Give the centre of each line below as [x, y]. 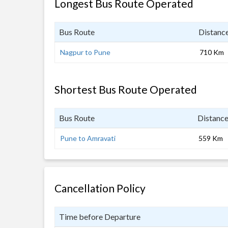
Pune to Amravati [88, 138]
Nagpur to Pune [85, 52]
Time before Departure [100, 217]
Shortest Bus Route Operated [126, 89]
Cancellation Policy [100, 188]
